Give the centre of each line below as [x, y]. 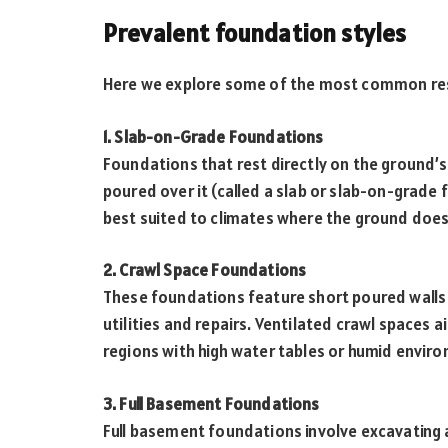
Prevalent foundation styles [255, 33]
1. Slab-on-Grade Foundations [213, 136]
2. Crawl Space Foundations [205, 270]
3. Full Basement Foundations [211, 403]
